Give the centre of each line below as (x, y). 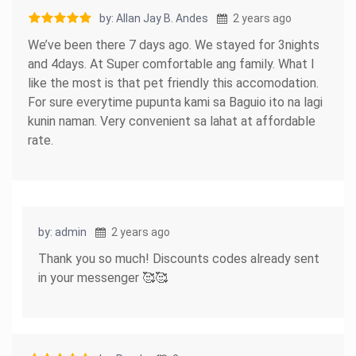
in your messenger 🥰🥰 (103, 277)
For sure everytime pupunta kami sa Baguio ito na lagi (175, 102)
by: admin (62, 232)
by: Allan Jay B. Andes (154, 18)
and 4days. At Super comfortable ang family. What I (171, 64)
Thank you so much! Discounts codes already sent (179, 258)
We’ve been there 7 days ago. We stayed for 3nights (174, 44)
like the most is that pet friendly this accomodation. (173, 83)
